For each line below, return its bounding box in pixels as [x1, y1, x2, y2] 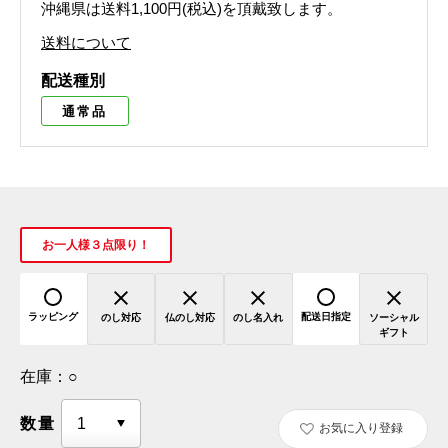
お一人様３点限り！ [42, 238, 150, 253]
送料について [41, 34, 131, 52]
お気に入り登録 [318, 420, 403, 435]
